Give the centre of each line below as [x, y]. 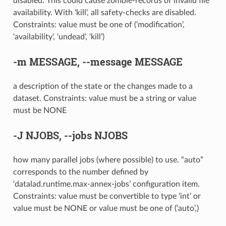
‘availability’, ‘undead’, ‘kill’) [59, 37]
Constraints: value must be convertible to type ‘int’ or [107, 196]
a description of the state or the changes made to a [103, 86]
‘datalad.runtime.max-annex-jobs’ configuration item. [106, 184]
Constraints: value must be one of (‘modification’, [99, 24]
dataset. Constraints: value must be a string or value [104, 98]
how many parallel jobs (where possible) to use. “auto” [108, 160]
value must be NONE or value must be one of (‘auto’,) [106, 208]
